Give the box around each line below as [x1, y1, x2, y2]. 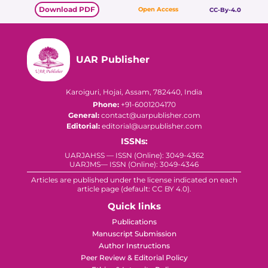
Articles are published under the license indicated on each [31, 175, 237, 184]
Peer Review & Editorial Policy [80, 253, 188, 262]
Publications [111, 217, 157, 226]
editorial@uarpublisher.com [99, 121, 202, 130]
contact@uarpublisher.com [99, 111, 200, 120]
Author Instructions [98, 241, 170, 250]
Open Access [138, 5, 179, 14]
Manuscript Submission [92, 229, 176, 238]
